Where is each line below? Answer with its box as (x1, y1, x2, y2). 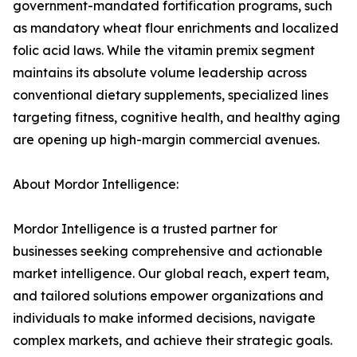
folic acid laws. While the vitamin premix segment (13, 42, 315, 59)
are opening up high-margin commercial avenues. (13, 131, 320, 148)
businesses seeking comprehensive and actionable (13, 243, 323, 260)
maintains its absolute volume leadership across (13, 65, 307, 81)
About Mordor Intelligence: (13, 176, 178, 193)
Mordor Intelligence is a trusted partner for (13, 221, 277, 237)
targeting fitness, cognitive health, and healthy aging (13, 109, 340, 126)
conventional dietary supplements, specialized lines (13, 87, 328, 104)
